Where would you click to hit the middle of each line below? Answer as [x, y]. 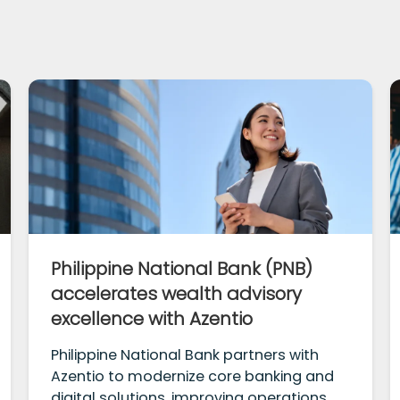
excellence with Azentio [152, 319]
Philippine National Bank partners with [185, 355]
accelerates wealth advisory [177, 294]
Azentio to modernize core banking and [193, 377]
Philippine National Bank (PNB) [182, 269]
